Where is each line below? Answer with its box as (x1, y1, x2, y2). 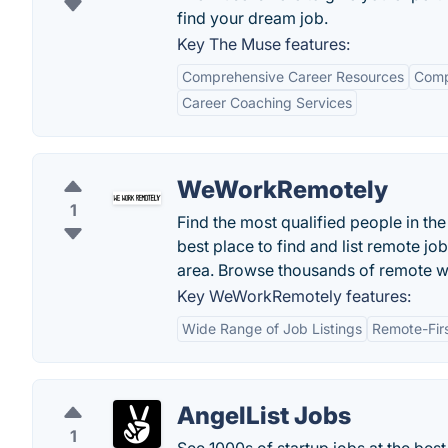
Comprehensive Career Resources (182, 68, 404, 85)
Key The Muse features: (177, 34, 350, 54)
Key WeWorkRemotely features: (177, 286, 411, 306)
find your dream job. (177, 8, 328, 28)
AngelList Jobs (177, 401, 351, 430)
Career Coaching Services (182, 94, 352, 111)
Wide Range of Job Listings (182, 320, 362, 337)
